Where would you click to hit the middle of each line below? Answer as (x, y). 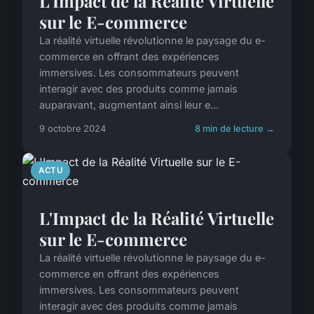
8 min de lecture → (235, 129)
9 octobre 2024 (73, 129)
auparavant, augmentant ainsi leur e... (129, 105)
